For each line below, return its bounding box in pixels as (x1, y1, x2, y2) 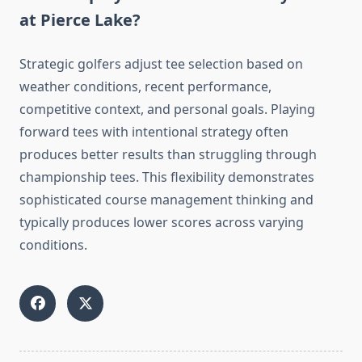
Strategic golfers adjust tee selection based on (19, 55, 303, 74)
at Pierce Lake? (19, 9, 141, 32)
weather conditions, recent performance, (19, 78, 271, 96)
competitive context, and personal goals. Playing (19, 100, 315, 119)
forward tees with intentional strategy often (19, 123, 288, 141)
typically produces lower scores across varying (19, 213, 304, 232)
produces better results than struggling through (19, 145, 317, 164)
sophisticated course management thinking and (19, 191, 314, 209)
